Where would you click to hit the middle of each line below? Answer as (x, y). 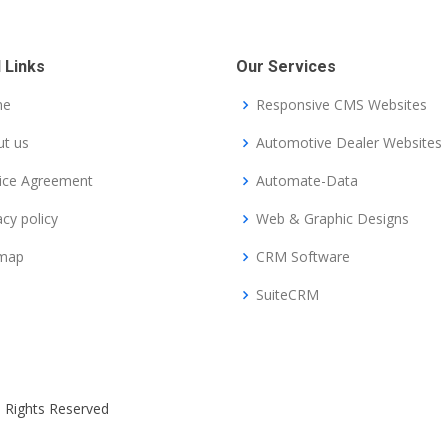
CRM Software (303, 257)
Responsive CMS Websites (341, 105)
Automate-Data (307, 181)
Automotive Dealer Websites (349, 143)
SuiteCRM (287, 295)
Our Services (286, 67)
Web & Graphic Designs (332, 219)
